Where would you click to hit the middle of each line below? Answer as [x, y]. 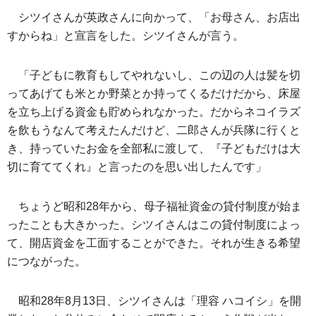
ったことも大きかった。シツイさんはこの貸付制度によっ [154, 225]
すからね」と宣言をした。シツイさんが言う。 [126, 36]
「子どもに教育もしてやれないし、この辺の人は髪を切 [159, 75]
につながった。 [47, 262]
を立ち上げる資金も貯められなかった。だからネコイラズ [154, 112]
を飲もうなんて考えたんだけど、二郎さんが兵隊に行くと [154, 130]
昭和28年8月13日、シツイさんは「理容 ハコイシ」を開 [160, 301]
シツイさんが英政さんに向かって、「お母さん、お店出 [159, 18]
